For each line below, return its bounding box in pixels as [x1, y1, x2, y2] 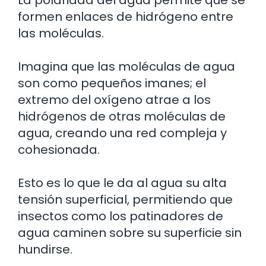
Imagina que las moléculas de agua [18, 58, 235, 75]
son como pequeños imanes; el [18, 74, 206, 91]
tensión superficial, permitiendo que [18, 191, 233, 208]
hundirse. [18, 240, 72, 258]
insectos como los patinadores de [18, 207, 223, 224]
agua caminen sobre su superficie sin [18, 224, 242, 241]
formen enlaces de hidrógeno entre [18, 8, 233, 25]
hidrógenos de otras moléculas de [18, 107, 226, 125]
